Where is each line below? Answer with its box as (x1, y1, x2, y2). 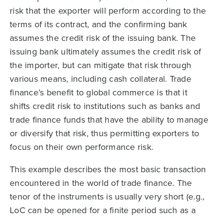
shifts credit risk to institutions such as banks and (10, 100, 200, 112)
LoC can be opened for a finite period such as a (10, 204, 196, 217)
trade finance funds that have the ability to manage (10, 113, 208, 126)
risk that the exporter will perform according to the (10, 4, 206, 17)
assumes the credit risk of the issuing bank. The (10, 32, 196, 44)
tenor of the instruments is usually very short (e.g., (10, 190, 205, 203)
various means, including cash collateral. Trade (10, 73, 191, 85)
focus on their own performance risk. (10, 141, 153, 153)
